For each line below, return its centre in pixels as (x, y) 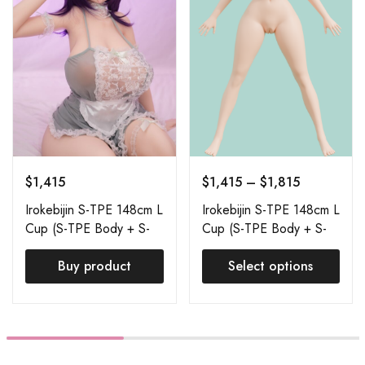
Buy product (94, 266)
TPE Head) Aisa (70, 247)
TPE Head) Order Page (268, 247)
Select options (271, 266)
